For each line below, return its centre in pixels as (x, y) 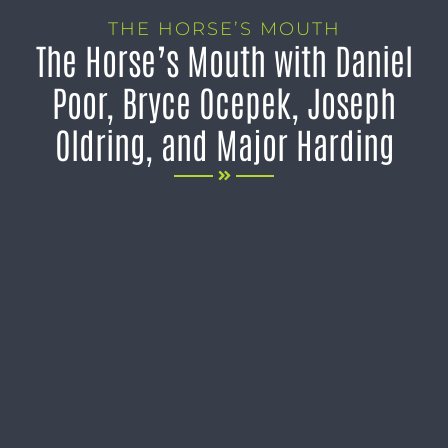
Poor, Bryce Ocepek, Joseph (224, 101)
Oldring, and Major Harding (224, 143)
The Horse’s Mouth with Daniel (224, 59)
